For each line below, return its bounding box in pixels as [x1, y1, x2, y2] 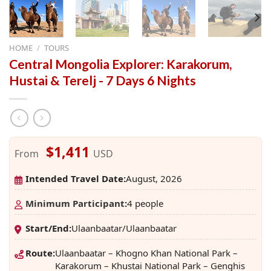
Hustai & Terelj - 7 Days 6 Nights [9, 72, 196, 88]
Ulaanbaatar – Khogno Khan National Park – [55, 246, 238, 259]
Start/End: [25, 221, 71, 234]
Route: [25, 246, 55, 259]
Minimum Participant [25, 197, 125, 209]
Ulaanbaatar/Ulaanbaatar [71, 221, 177, 234]
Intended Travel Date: [25, 172, 126, 184]
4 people [127, 197, 163, 209]
